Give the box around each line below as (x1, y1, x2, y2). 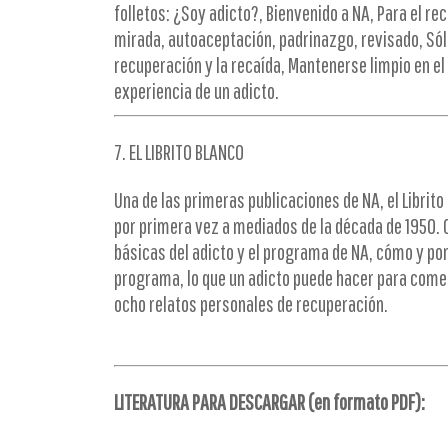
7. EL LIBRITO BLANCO (114, 139, 244, 164)
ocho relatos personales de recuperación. (114, 291, 388, 316)
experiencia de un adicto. (114, 78, 279, 103)
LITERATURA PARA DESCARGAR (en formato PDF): (114, 389, 425, 414)
